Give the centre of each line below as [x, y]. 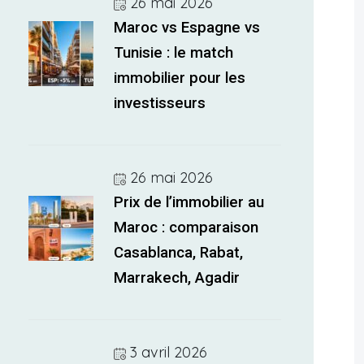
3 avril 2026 [169, 352]
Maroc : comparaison [186, 227]
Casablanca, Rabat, [179, 253]
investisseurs [160, 103]
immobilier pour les [180, 78]
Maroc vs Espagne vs [187, 28]
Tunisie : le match [174, 53]
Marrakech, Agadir [177, 278]
